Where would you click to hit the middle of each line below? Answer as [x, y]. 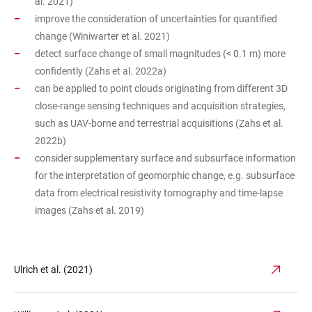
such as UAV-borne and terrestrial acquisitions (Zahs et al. [159, 123]
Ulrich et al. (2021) [53, 270]
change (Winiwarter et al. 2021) [102, 36]
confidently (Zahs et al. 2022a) [101, 71]
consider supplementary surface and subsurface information [165, 158]
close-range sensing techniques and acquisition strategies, [160, 106]
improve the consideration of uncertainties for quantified [156, 19]
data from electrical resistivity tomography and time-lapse [159, 193]
